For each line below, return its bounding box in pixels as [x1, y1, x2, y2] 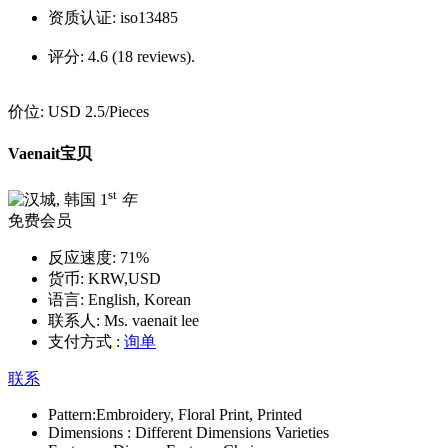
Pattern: [48, 405, 96, 423]
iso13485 [120, 8, 178, 26]
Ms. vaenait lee [100, 311, 199, 329]
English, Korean [84, 290, 191, 308]
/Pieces [105, 102, 149, 120]
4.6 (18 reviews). [88, 47, 195, 65]
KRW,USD [84, 269, 161, 287]
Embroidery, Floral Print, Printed [96, 405, 302, 423]
